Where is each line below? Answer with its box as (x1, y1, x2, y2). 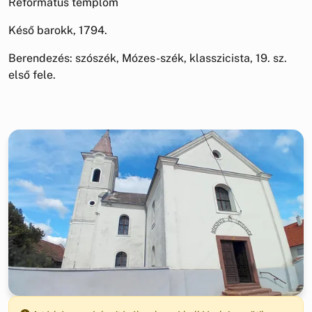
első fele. (8, 68, 56, 81)
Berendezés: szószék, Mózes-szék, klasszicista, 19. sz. (8, 51, 287, 65)
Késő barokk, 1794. (8, 23, 107, 37)
